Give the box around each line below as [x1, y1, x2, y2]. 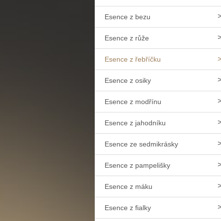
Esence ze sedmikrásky [105, 140, 178, 148]
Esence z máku [105, 183, 152, 191]
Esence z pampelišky [105, 161, 170, 170]
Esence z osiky [105, 76, 151, 85]
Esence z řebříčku [105, 55, 161, 64]
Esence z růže [105, 34, 149, 42]
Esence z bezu [105, 13, 150, 21]
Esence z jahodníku [105, 119, 166, 127]
